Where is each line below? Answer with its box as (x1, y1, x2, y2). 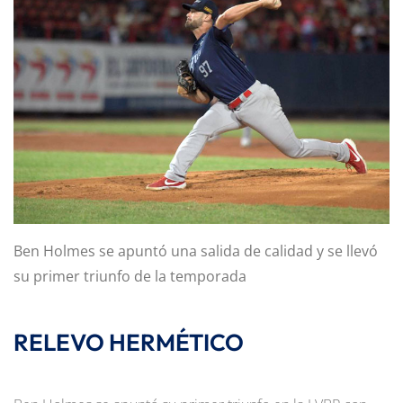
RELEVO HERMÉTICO (13, 327, 244, 357)
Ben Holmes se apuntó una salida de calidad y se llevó (13, 240, 378, 261)
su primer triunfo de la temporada (13, 265, 246, 286)
